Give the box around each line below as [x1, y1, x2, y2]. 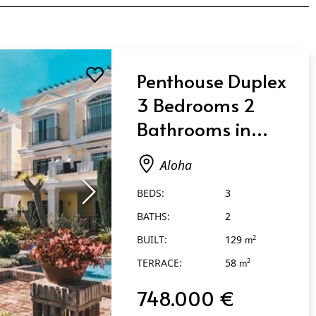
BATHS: [137, 197, 171, 212]
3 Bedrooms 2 [137, 80, 256, 106]
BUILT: [137, 221, 168, 235]
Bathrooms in [137, 104, 252, 130]
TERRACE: [137, 244, 183, 258]
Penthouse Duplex [137, 56, 287, 82]
